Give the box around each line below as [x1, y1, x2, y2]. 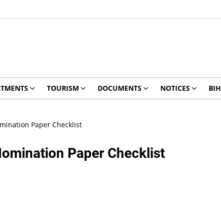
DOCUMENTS [97, 83, 142, 93]
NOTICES [160, 83, 190, 93]
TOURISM [46, 83, 79, 93]
